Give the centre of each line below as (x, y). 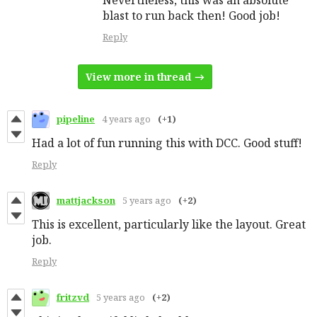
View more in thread (138, 76)
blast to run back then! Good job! (191, 15)
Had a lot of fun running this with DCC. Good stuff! (167, 143)
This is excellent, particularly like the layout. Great (169, 224)
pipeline (76, 119)
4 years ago (126, 119)
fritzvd (73, 298)
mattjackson (86, 201)
